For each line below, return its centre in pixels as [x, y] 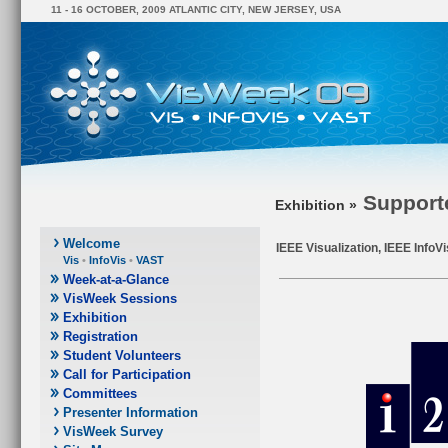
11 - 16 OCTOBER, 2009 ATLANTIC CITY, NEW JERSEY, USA [196, 9]
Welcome [91, 243]
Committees [100, 393]
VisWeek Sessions [120, 298]
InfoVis [107, 260]
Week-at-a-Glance [116, 279]
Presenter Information [130, 412]
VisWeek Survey [113, 431]
